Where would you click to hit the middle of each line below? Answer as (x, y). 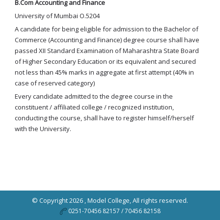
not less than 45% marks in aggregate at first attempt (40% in (104, 72)
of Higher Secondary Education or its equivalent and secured (105, 62)
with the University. (43, 129)
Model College (109, 201)
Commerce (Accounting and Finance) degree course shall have (107, 40)
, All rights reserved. (159, 201)
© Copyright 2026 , (60, 201)
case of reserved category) (55, 83)
